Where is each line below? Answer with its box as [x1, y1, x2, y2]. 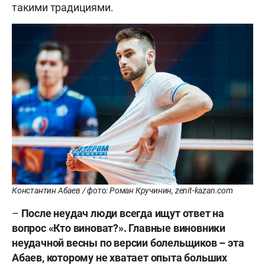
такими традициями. [12, 1, 114, 14]
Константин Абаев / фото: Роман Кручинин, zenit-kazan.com [12, 186, 233, 196]
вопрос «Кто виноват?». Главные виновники [12, 222, 225, 235]
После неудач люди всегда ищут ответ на [21, 207, 225, 220]
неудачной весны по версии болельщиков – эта [12, 237, 244, 250]
